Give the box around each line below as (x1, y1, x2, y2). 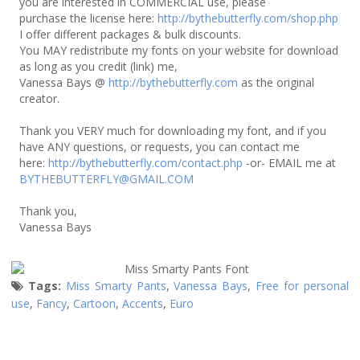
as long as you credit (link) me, (19, 59, 178, 74)
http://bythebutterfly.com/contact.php (48, 155, 243, 170)
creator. (19, 91, 59, 106)
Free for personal (256, 278, 350, 293)
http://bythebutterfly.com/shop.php (157, 10, 338, 26)
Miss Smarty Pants (65, 278, 166, 293)
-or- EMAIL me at (243, 155, 336, 170)
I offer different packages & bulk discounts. (19, 27, 241, 42)
